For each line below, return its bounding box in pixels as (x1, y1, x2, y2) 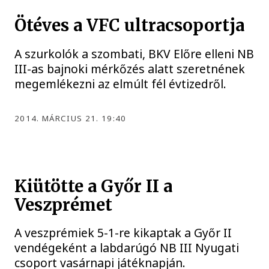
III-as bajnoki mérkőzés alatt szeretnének (14, 60, 246, 77)
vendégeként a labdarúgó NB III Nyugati (14, 240, 240, 256)
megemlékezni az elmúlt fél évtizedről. (14, 75, 227, 92)
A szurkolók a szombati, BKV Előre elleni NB (14, 45, 255, 62)
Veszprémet (14, 194, 113, 216)
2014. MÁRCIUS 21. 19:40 (14, 112, 127, 124)
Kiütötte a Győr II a (14, 175, 173, 197)
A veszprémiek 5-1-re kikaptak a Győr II (14, 225, 232, 241)
